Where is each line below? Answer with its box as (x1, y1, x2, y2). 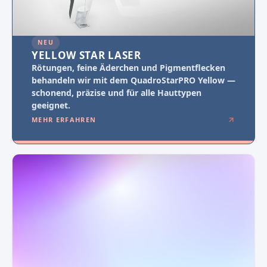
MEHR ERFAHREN (32, 114, 97, 124)
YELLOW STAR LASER (32, 48, 141, 62)
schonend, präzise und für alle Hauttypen (32, 86, 201, 98)
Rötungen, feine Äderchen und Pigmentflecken (32, 61, 225, 73)
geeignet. (32, 99, 70, 111)
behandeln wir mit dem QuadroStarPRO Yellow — (32, 74, 235, 86)
